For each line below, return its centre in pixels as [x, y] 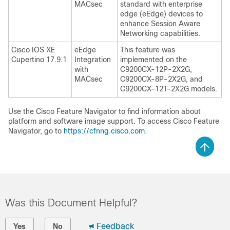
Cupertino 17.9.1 [39, 60]
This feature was [148, 50]
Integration [93, 60]
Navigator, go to [36, 131]
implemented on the [154, 60]
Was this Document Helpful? [71, 203]
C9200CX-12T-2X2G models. [169, 89]
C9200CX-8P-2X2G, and [161, 79]
